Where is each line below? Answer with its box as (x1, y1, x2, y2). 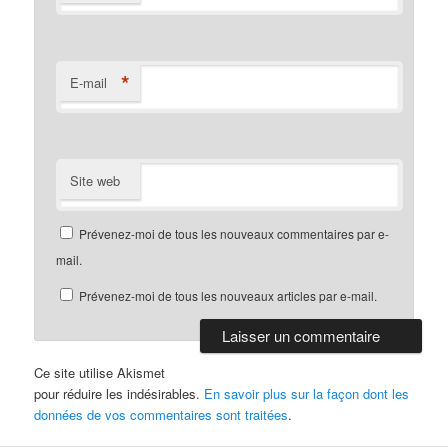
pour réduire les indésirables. (34, 383, 205, 403)
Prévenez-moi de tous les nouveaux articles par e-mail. (79, 286, 378, 304)
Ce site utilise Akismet (34, 362, 166, 382)
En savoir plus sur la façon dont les (204, 383, 410, 403)
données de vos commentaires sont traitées (34, 404, 289, 424)
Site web (70, 170, 121, 190)
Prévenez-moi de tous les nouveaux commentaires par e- (79, 224, 390, 242)
